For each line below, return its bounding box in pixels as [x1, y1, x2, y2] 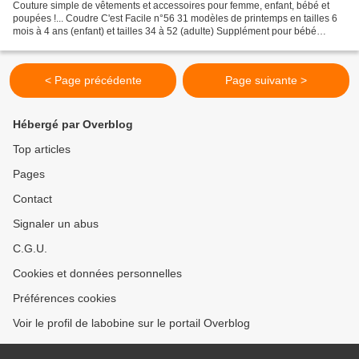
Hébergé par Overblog [13, 118, 133, 131]
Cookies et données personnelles [13, 267, 182, 280]
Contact [13, 192, 52, 206]
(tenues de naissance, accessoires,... [13, 38, 173, 50]
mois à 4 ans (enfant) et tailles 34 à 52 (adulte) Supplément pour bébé [13, 26, 317, 38]
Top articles [13, 143, 71, 156]
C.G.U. [13, 242, 47, 256]
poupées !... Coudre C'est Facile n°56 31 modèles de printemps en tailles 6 [13, 13, 337, 25]
